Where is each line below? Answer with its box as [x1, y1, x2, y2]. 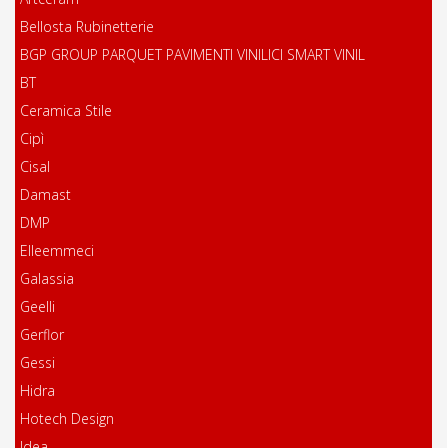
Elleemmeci [20, 241, 94, 261]
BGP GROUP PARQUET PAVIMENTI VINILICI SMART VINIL [20, 45, 365, 65]
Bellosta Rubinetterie [20, 17, 154, 37]
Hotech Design [20, 409, 114, 429]
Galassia [20, 269, 74, 289]
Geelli [20, 297, 55, 317]
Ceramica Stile [20, 101, 112, 121]
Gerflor [20, 325, 64, 345]
